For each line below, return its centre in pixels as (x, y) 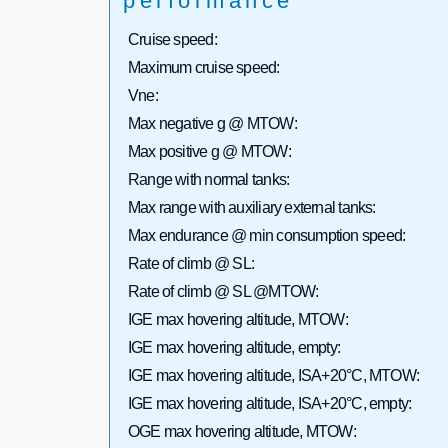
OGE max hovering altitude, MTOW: (241, 432)
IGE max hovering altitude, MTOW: (237, 320)
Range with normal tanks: (208, 180)
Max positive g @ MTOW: (209, 152)
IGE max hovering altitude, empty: (234, 348)
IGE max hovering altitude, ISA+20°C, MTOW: (273, 376)
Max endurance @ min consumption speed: (266, 236)
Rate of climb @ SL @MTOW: (223, 292)
